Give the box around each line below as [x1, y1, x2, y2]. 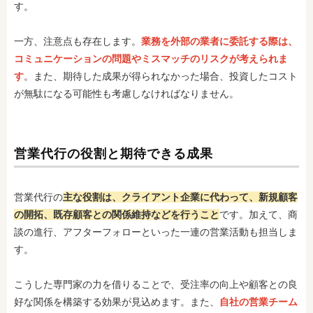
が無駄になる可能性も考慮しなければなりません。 [14, 88, 239, 99]
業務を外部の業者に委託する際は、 [141, 36, 298, 47]
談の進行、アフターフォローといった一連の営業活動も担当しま [14, 226, 298, 238]
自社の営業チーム [219, 296, 298, 307]
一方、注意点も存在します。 [14, 36, 141, 47]
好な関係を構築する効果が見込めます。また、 [14, 296, 219, 307]
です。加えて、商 [219, 209, 298, 220]
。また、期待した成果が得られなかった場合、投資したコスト [24, 71, 298, 82]
